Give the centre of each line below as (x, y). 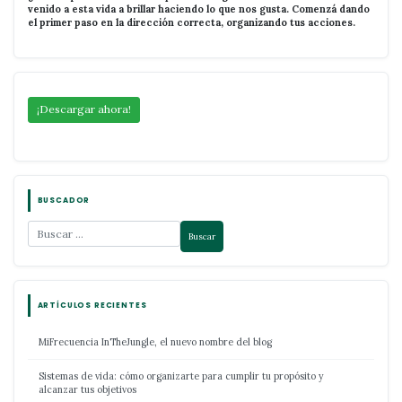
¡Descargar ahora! (84, 109)
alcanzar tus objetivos (87, 389)
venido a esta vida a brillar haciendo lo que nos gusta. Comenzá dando (199, 9)
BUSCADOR (64, 201)
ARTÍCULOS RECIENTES (92, 306)
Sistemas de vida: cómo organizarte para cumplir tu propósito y (181, 376)
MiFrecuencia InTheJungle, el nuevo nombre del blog (155, 342)
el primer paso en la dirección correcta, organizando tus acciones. (192, 22)
